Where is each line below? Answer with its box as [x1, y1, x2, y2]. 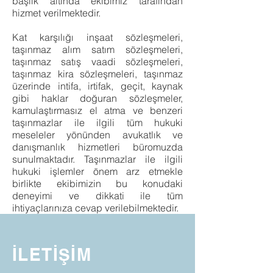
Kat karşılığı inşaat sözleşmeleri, [12, 31, 183, 43]
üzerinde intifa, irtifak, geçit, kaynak [12, 80, 183, 92]
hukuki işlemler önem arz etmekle [12, 165, 183, 177]
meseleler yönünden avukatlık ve [12, 129, 183, 141]
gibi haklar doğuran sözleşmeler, [12, 92, 183, 104]
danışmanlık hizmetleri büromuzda [12, 141, 183, 153]
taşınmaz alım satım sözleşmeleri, [12, 43, 183, 55]
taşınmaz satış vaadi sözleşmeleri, [12, 55, 183, 68]
